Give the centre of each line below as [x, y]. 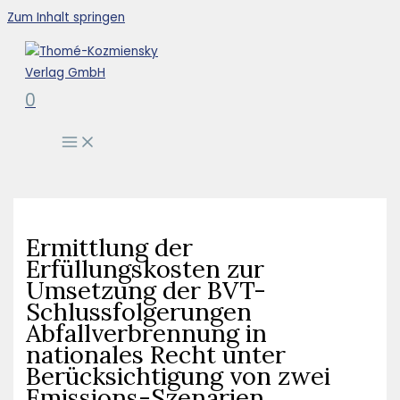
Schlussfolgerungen [139, 312]
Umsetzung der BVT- [146, 290]
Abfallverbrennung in [147, 333]
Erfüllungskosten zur [146, 269]
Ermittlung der [110, 247]
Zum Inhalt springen [66, 17]
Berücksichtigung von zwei [179, 376]
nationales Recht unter [156, 354]
